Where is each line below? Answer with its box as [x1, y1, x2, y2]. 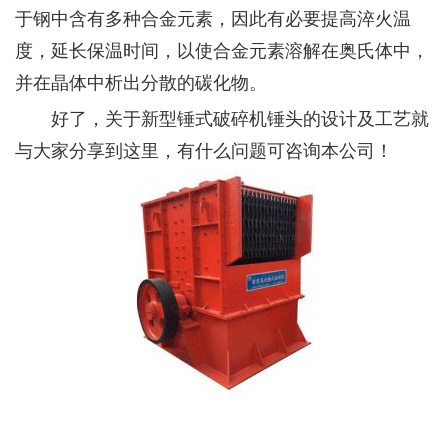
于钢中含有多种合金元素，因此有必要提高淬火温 [15, 4, 411, 30]
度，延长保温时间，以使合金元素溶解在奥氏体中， [15, 36, 429, 62]
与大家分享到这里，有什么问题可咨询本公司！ [15, 136, 393, 162]
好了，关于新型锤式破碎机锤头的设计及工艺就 [15, 104, 429, 130]
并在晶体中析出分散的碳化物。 [15, 68, 267, 94]
